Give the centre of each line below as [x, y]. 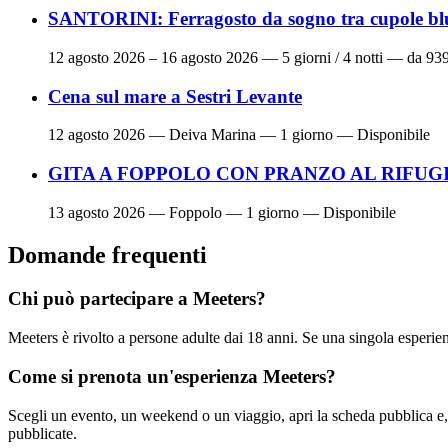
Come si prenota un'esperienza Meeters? [172, 376]
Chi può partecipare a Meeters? [137, 299]
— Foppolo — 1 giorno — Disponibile [270, 212]
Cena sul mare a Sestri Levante [175, 96]
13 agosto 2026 [96, 212]
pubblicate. [42, 433]
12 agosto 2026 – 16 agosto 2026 [153, 57]
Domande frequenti [107, 254]
